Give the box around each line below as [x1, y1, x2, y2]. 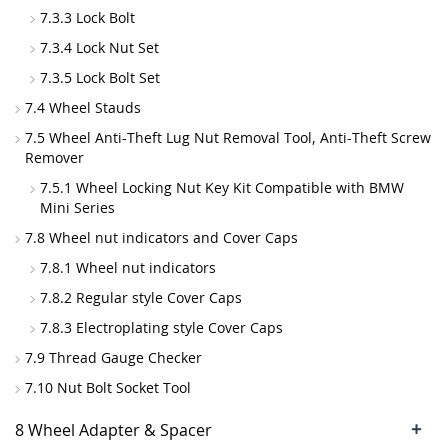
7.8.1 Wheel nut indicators [40, 258, 216, 277]
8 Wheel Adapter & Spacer [15, 419, 212, 441]
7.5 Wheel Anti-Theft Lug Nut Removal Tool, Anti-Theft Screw [25, 128, 431, 147]
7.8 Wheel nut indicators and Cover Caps [25, 228, 298, 247]
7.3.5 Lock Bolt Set [40, 68, 160, 87]
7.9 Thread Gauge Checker [25, 348, 202, 367]
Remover [25, 148, 84, 167]
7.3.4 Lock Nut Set [40, 38, 159, 57]
